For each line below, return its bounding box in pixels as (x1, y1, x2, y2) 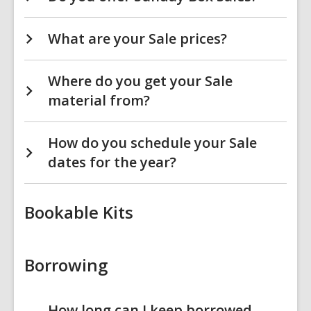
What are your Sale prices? (48, 29, 227, 48)
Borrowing (24, 253, 108, 276)
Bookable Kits (24, 201, 133, 224)
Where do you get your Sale (48, 72, 233, 90)
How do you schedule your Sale (48, 133, 257, 152)
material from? (48, 91, 150, 110)
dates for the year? (48, 153, 176, 171)
